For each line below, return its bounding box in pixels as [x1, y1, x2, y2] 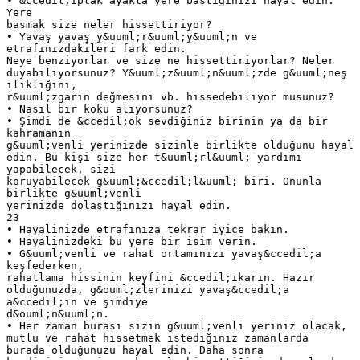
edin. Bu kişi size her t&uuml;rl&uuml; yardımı [6, 150, 302, 163]
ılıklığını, [6, 78, 77, 91]
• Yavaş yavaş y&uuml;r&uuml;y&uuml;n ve [6, 30, 257, 43]
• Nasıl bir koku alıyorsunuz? [6, 102, 193, 115]
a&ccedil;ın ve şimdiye [6, 295, 148, 308]
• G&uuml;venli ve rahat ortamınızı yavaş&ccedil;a [6, 247, 321, 260]
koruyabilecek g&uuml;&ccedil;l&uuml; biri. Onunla [6, 174, 321, 187]
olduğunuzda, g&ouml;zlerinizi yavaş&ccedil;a [6, 283, 289, 296]
